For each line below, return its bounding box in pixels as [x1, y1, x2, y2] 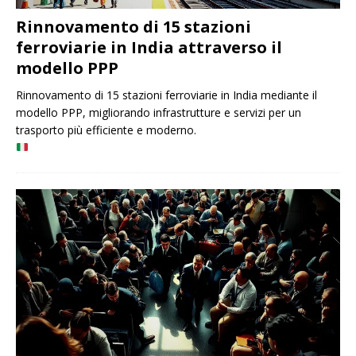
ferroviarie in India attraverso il [16, 36, 282, 58]
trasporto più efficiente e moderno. [16, 122, 196, 137]
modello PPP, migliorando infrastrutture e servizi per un [16, 104, 301, 120]
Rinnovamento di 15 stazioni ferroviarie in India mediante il [16, 87, 317, 103]
